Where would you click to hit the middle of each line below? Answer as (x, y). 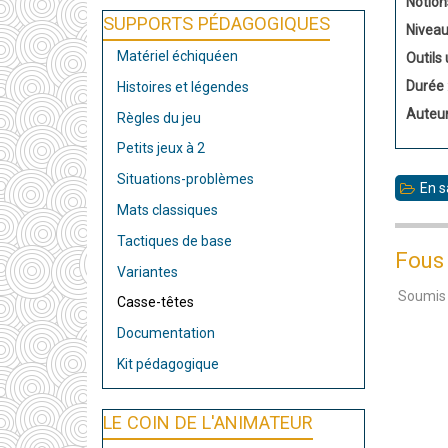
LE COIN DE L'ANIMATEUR (208, 422)
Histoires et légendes (183, 86)
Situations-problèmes (185, 179)
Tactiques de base (174, 240)
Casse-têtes (155, 302)
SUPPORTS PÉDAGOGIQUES (216, 24)
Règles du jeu (159, 117)
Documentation (166, 333)
